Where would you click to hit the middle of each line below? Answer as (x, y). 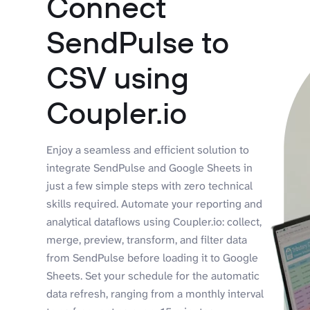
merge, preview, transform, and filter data (147, 239)
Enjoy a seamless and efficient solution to (148, 149)
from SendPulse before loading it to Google (153, 257)
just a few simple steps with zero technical (150, 185)
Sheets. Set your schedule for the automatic (153, 275)
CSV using (118, 77)
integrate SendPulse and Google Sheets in (150, 167)
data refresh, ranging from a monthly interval (155, 293)
